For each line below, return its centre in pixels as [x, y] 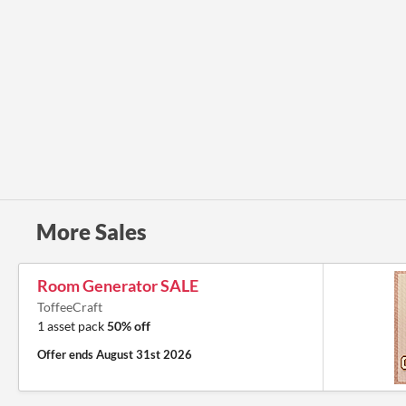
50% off [129, 326]
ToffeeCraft [70, 307]
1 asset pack [72, 326]
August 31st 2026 [144, 355]
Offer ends [67, 355]
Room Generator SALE [118, 286]
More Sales [92, 232]
